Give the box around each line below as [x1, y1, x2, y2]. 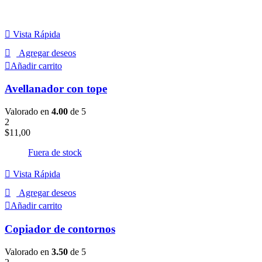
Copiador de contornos [5, 222, 115, 235]
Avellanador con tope [5, 82, 107, 95]
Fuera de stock [28, 147, 82, 158]
